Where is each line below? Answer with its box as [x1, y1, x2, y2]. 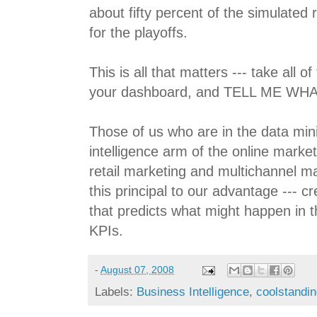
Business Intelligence [137, 284, 249, 299]
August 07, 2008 [100, 263, 174, 275]
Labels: [95, 284, 137, 299]
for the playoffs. [89, 25, 188, 41]
